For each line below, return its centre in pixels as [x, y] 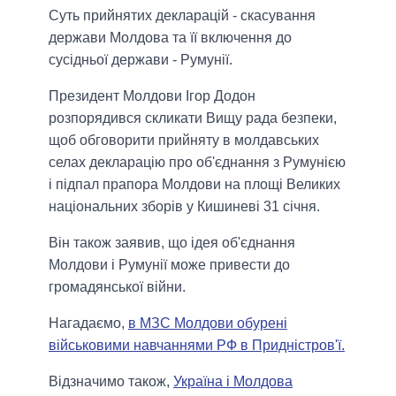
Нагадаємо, [88, 324]
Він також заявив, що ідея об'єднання [172, 243]
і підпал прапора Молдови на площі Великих [194, 185]
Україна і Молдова [233, 382]
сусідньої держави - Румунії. [141, 60]
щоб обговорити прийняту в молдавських [184, 141]
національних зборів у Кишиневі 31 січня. [184, 207]
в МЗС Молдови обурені [208, 324]
